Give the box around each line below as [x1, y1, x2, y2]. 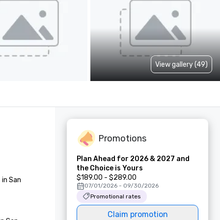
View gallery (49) [155, 60, 208, 69]
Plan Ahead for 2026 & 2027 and [77, 155, 190, 163]
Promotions [98, 133, 146, 144]
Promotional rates [90, 193, 141, 200]
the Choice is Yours [77, 164, 143, 172]
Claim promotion [107, 210, 168, 219]
